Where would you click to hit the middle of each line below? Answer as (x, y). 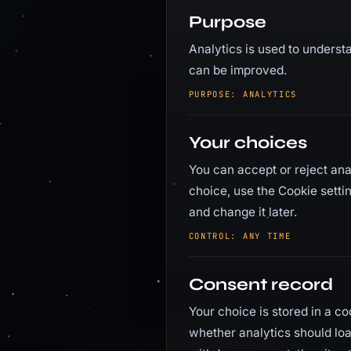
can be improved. (237, 70)
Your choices (248, 143)
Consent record (261, 284)
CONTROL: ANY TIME (240, 236)
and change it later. (242, 212)
